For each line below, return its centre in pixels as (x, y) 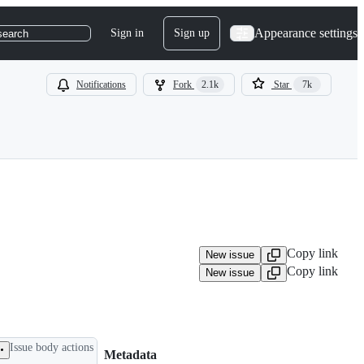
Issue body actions (52, 347)
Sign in (127, 33)
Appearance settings (306, 33)
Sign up (192, 33)
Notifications (101, 84)
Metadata (130, 355)
